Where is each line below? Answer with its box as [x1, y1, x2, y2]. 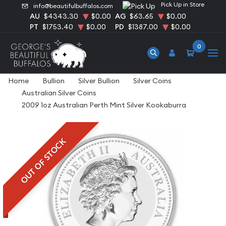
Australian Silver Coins [22, 88, 96, 97]
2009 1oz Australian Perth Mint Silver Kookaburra [22, 100, 186, 109]
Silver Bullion [78, 76, 120, 85]
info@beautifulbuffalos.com [33, 2, 114, 10]
